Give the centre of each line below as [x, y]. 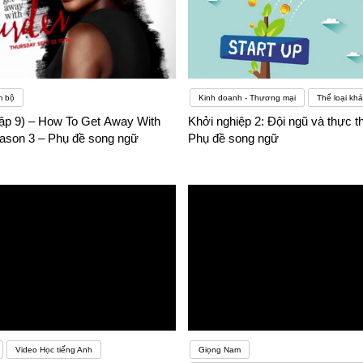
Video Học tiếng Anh [53, 350]
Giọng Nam [219, 350]
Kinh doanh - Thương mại [247, 98]
